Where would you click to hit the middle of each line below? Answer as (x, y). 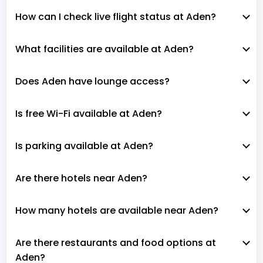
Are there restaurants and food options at (116, 242)
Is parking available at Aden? (84, 146)
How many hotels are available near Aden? (117, 210)
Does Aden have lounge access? (92, 81)
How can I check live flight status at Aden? (116, 16)
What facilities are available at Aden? (104, 49)
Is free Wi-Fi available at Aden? (89, 113)
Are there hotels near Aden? (81, 178)
